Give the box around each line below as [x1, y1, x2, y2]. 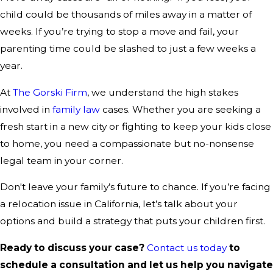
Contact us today [147, 241, 227, 253]
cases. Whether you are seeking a [100, 103, 261, 115]
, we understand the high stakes [87, 86, 238, 98]
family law [52, 103, 100, 115]
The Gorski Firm [13, 86, 87, 98]
